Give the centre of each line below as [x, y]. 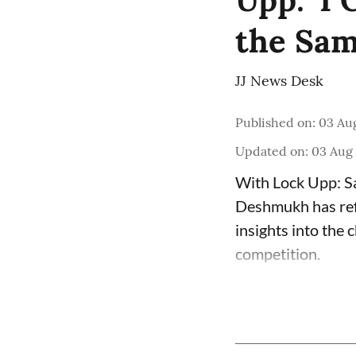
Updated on [270, 151]
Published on [274, 122]
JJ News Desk [279, 81]
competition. [278, 253]
